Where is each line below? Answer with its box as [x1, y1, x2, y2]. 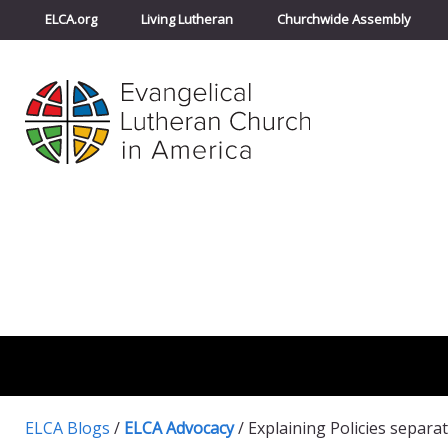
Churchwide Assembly [277, 10, 411, 28]
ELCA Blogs [25, 416, 110, 439]
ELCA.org [45, 10, 97, 28]
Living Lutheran [141, 10, 233, 28]
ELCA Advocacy [124, 416, 234, 439]
